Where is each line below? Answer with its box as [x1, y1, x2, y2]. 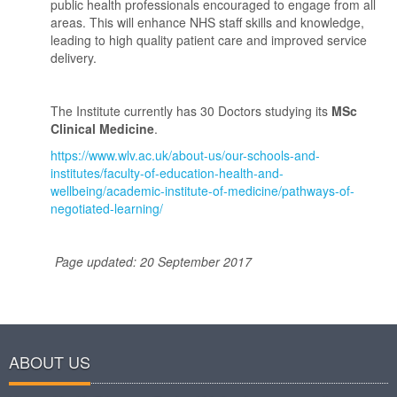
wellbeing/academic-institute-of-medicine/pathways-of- [51, 182, 355, 199]
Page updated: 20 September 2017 [9, 253, 252, 270]
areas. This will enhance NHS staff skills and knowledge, [51, 13, 365, 31]
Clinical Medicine [51, 120, 155, 137]
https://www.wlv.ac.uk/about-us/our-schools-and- [51, 146, 321, 164]
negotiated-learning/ [51, 199, 164, 217]
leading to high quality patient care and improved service [51, 31, 368, 49]
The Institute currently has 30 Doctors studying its [51, 102, 332, 120]
